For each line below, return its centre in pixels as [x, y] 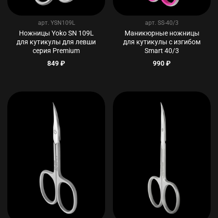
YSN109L [63, 23]
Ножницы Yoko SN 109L [56, 33]
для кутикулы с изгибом [162, 42]
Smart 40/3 [162, 51]
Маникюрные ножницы [162, 33]
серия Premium [56, 51]
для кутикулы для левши [56, 42]
